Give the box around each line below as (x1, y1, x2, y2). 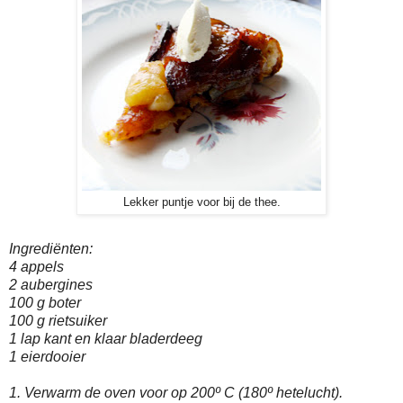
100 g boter (9, 295, 81, 311)
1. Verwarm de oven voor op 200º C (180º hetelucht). (9, 385, 343, 401)
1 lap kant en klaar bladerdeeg (9, 331, 202, 347)
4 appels (9, 259, 64, 275)
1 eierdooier (9, 349, 85, 365)
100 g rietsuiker (9, 313, 107, 329)
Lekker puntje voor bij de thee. (122, 196, 281, 210)
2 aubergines (9, 277, 93, 293)
